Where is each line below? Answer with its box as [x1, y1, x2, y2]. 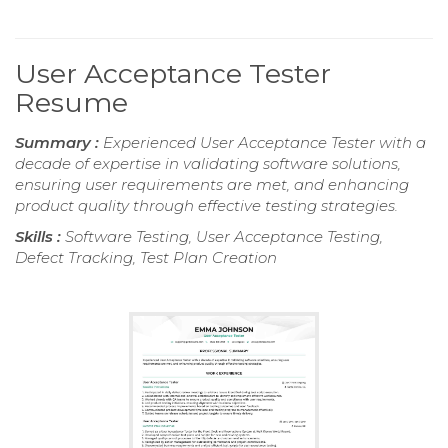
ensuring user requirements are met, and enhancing [15, 175, 409, 195]
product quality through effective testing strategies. [15, 196, 398, 216]
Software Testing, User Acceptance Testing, [65, 227, 383, 247]
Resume [15, 86, 128, 120]
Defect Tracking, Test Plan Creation [15, 248, 277, 268]
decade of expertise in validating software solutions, [15, 154, 401, 174]
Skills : [15, 227, 65, 247]
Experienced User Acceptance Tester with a [103, 133, 426, 153]
